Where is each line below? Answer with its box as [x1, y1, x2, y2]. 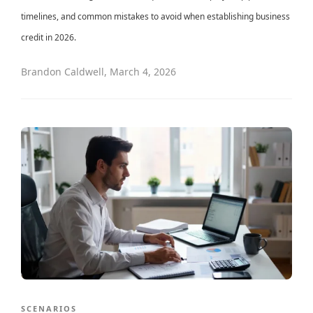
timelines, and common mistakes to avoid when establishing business [21, 10, 290, 23]
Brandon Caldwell [21, 65, 104, 79]
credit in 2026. [21, 31, 76, 44]
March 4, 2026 [110, 65, 176, 79]
